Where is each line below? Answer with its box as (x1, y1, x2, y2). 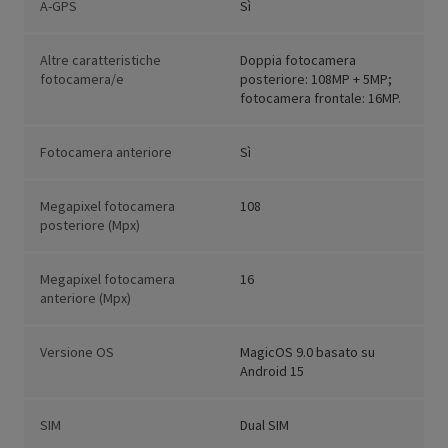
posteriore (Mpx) (40, 216, 140, 235)
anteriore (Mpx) (40, 289, 131, 308)
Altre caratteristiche (40, 51, 161, 70)
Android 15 (240, 362, 304, 381)
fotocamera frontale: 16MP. (240, 89, 401, 108)
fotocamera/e (40, 70, 124, 89)
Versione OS (40, 343, 114, 362)
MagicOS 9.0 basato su (240, 343, 375, 362)
